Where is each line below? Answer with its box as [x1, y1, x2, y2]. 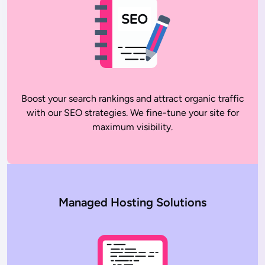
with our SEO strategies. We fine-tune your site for [26, 106, 239, 118]
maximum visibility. [92, 121, 173, 132]
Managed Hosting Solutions [59, 195, 206, 209]
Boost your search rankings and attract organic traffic [21, 92, 244, 104]
